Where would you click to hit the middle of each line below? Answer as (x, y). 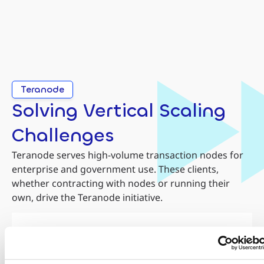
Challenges (63, 135)
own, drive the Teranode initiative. (87, 197)
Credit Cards (74, 247)
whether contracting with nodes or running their (121, 183)
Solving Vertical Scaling (119, 110)
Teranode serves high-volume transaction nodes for (128, 155)
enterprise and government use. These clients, (115, 169)
